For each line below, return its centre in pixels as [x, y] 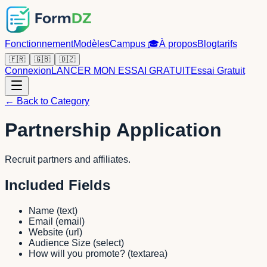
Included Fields [58, 185]
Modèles [91, 44]
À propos [178, 44]
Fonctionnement [39, 44]
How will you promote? [77, 253]
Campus [129, 44]
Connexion [28, 71]
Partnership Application [113, 130]
